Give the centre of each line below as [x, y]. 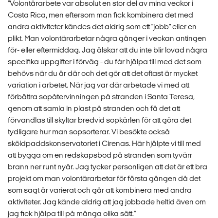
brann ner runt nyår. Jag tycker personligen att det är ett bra [108, 166]
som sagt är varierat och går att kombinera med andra [100, 190]
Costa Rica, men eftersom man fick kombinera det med [100, 15]
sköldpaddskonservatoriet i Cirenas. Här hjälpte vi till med [104, 143]
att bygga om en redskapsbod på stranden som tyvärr [100, 155]
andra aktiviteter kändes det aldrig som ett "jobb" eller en [102, 26]
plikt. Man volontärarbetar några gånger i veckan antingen [107, 38]
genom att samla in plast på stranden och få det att [94, 108]
